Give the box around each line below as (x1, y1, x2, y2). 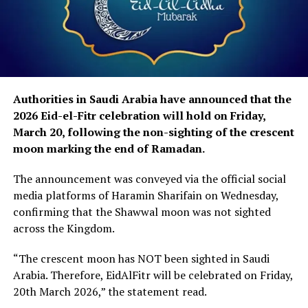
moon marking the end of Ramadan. (12, 140, 205, 156)
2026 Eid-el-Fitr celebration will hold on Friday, (12, 107, 265, 123)
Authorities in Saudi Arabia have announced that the (12, 91, 291, 107)
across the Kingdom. (12, 220, 115, 236)
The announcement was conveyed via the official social (12, 170, 286, 186)
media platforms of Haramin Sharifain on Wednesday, (12, 187, 278, 203)
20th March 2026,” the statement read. (12, 283, 207, 299)
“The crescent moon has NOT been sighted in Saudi (12, 250, 269, 266)
